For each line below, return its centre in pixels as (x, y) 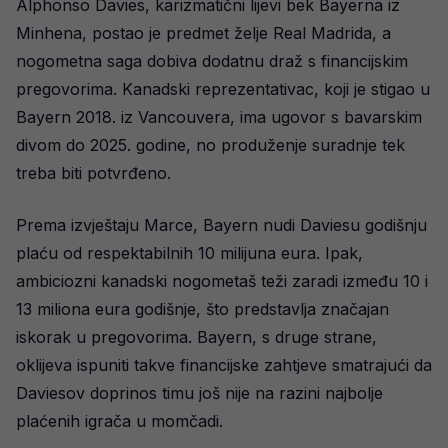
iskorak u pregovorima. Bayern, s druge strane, (196, 337)
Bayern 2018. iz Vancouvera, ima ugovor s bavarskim (219, 117)
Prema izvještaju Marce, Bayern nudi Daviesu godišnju (221, 225)
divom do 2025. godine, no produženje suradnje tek (210, 145)
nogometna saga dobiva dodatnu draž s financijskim (212, 61)
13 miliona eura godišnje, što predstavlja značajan (202, 309)
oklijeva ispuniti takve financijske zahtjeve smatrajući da (224, 365)
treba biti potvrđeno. (93, 173)
